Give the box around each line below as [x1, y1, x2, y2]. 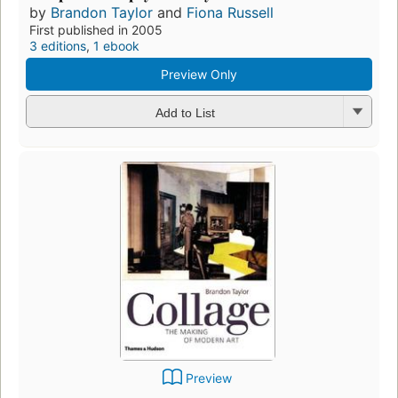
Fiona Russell [187, 4, 274, 22]
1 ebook [93, 38, 139, 54]
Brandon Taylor [51, 4, 153, 22]
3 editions [29, 38, 86, 54]
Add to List [155, 105, 215, 120]
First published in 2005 [29, 22, 163, 38]
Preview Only [161, 67, 237, 83]
